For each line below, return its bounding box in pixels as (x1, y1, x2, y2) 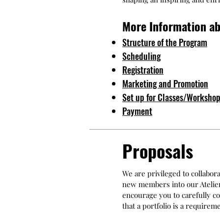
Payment (122, 105, 152, 117)
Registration (122, 63, 164, 76)
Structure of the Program (122, 36, 207, 49)
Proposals (122, 137, 193, 164)
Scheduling (122, 50, 161, 62)
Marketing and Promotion (122, 77, 208, 90)
